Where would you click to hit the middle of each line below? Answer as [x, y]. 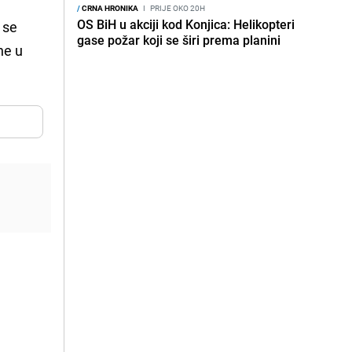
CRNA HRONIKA [109, 8]
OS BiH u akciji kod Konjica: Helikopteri [186, 24]
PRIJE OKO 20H [177, 8]
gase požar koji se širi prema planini [179, 40]
